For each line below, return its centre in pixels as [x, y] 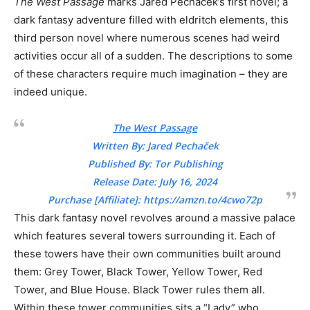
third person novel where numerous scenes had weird [147, 37]
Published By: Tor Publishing [155, 163]
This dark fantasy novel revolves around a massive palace [155, 217]
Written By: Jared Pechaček [155, 145]
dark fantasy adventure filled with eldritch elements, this [151, 19]
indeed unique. [51, 91]
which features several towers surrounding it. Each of [145, 235]
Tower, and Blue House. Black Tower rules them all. [139, 289]
